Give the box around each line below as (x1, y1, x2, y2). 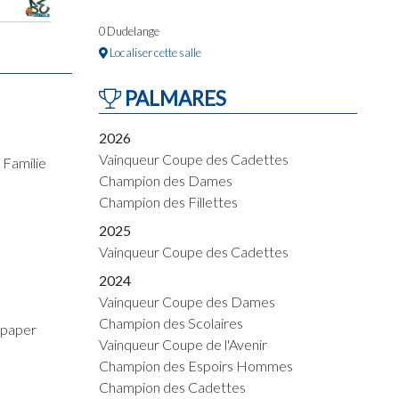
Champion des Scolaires (99, 314, 243, 331)
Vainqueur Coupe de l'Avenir (99, 336, 267, 353)
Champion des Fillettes (99, 193, 238, 210)
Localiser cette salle (108, 45, 201, 60)
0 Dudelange (99, 24, 159, 38)
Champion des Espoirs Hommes (99, 357, 293, 374)
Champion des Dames (99, 172, 232, 189)
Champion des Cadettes (99, 379, 246, 395)
